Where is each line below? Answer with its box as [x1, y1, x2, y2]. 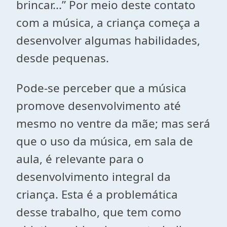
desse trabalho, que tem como [16, 204, 181, 220]
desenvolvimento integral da [16, 169, 171, 184]
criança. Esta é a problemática [16, 186, 178, 202]
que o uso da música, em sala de [16, 133, 193, 149]
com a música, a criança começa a [16, 15, 200, 30]
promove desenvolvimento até [16, 98, 181, 113]
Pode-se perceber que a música [16, 80, 186, 96]
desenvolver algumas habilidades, [16, 32, 200, 48]
